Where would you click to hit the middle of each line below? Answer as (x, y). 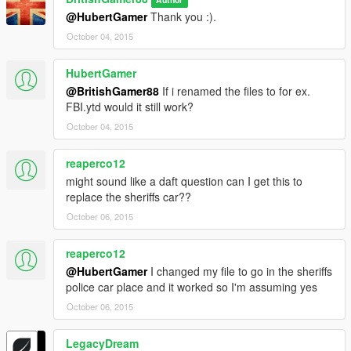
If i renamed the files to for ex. (235, 91)
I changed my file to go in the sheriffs (240, 271)
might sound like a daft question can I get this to (184, 181)
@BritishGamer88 (112, 91)
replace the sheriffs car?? (128, 197)
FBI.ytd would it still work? (130, 107)
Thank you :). (182, 17)
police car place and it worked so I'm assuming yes (192, 287)
